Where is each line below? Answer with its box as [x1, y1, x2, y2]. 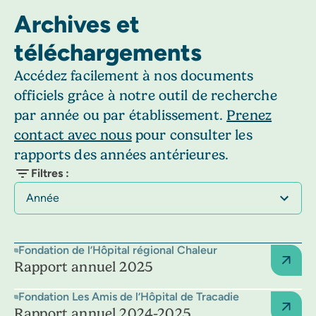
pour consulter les [131, 126, 253, 143]
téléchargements [14, 37, 202, 66]
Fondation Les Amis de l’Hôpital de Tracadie [18, 289, 239, 303]
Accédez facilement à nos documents [14, 67, 254, 84]
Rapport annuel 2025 [14, 258, 153, 275]
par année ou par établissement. [14, 107, 227, 123]
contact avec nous [14, 126, 132, 143]
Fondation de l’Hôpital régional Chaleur [18, 243, 217, 257]
